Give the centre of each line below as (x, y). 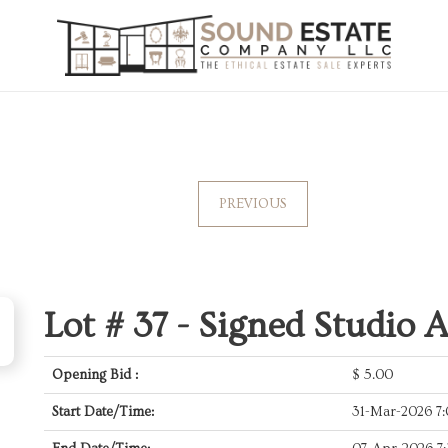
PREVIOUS (252, 204)
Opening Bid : (95, 375)
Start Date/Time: (103, 412)
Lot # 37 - (121, 326)
